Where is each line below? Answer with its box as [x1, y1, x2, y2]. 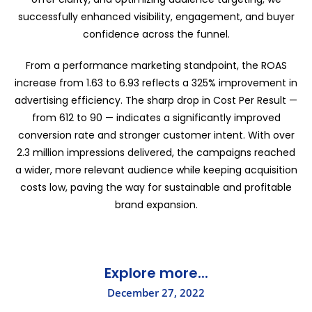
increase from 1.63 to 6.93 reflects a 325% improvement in [15, 75, 297, 90]
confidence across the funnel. [82, 26, 230, 41]
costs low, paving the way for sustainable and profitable [20, 180, 292, 194]
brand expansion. [114, 197, 198, 212]
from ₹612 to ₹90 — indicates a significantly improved [31, 110, 281, 125]
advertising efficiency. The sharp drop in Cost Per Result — [15, 93, 297, 107]
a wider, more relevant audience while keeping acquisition [15, 162, 297, 177]
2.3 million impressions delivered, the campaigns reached [17, 145, 295, 159]
